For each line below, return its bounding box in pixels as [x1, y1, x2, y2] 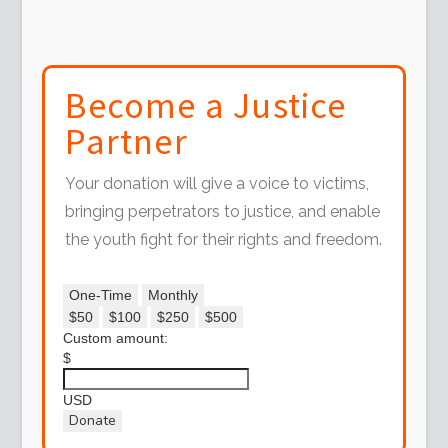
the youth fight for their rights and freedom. [65, 230, 383, 250]
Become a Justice [65, 83, 347, 129]
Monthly [148, 287, 199, 304]
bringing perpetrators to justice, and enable [65, 202, 381, 222]
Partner [65, 119, 188, 165]
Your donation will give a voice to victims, [65, 174, 370, 194]
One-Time [69, 287, 133, 304]
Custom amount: [63, 330, 169, 347]
